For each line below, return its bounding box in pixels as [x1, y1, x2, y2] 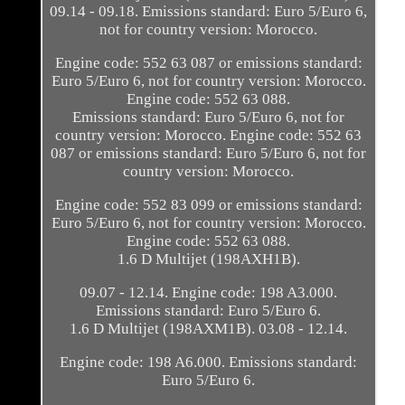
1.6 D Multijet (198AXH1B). [117, 250, 300, 268]
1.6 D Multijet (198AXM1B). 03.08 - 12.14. [70, 320, 348, 338]
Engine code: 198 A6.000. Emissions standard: [60, 353, 358, 372]
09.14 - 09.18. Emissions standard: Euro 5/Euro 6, [50, 3, 368, 21]
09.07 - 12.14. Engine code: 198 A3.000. [80, 284, 338, 302]
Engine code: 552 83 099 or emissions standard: [54, 196, 363, 214]
